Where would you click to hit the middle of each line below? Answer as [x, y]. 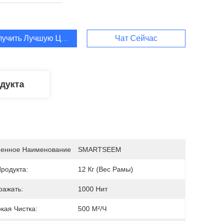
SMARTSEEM [100, 149]
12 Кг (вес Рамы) [106, 169]
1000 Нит [93, 189]
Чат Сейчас [136, 38]
